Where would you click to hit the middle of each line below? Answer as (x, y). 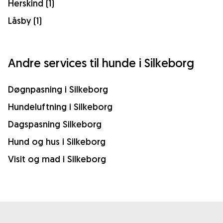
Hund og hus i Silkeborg (57, 141)
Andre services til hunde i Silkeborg (101, 62)
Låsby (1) (25, 20)
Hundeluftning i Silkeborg (60, 107)
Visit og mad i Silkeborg (57, 159)
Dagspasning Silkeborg (55, 124)
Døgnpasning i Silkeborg (58, 89)
